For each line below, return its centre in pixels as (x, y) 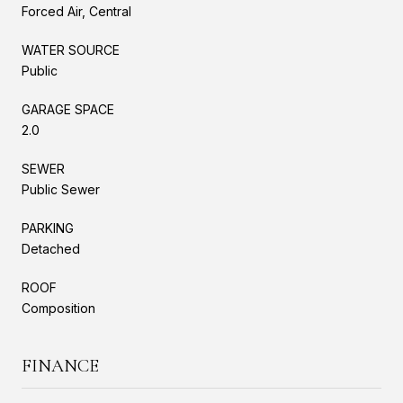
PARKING (48, 228)
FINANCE (60, 366)
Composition (58, 308)
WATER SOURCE (71, 49)
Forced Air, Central (76, 11)
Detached (51, 248)
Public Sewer (61, 189)
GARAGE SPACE (68, 109)
